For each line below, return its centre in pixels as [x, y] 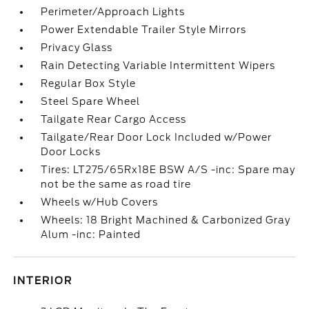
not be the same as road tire [116, 184]
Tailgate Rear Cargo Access [114, 119]
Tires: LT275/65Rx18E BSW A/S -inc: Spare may [168, 170]
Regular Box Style [89, 83]
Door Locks [71, 152]
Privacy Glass [77, 48]
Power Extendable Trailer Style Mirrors [144, 30]
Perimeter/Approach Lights [113, 12]
